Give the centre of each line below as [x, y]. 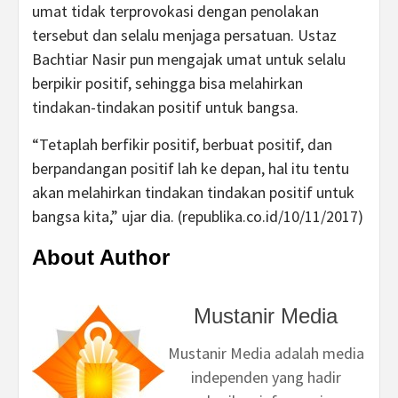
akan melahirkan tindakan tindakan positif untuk [193, 192]
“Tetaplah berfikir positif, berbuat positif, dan [182, 144]
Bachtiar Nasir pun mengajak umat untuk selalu [189, 59]
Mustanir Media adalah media [266, 353]
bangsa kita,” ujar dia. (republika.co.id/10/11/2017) [198, 216]
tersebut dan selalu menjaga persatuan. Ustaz [184, 35]
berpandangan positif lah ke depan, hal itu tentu [191, 168]
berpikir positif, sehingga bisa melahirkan [167, 83]
